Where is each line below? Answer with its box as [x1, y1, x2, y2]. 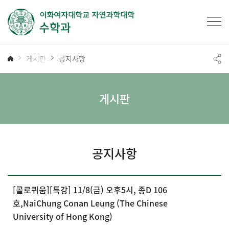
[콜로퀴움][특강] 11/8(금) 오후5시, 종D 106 [13, 183, 167, 196]
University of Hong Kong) [13, 210, 112, 222]
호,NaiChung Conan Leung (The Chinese [13, 196, 168, 209]
